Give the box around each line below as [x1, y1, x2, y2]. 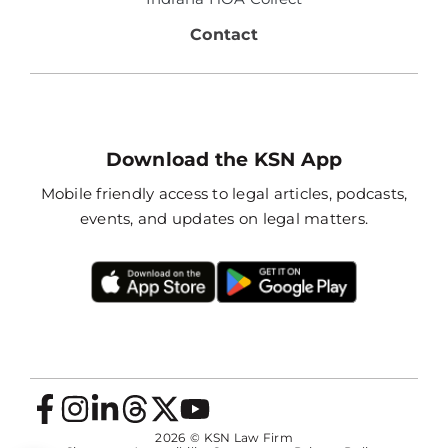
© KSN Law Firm [190, 429, 293, 445]
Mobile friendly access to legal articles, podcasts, [40, 184, 408, 204]
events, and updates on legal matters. [79, 209, 369, 229]
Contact [190, 25, 258, 45]
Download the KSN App [105, 148, 343, 172]
